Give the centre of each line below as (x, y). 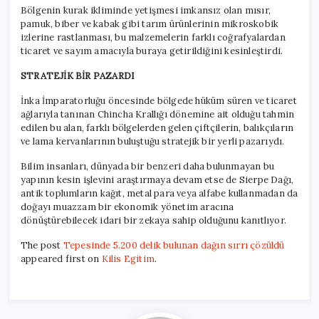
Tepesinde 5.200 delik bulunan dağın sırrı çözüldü (174, 245)
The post (42, 245)
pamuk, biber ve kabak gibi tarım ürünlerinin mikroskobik (150, 23)
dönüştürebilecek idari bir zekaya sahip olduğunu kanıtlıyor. (153, 220)
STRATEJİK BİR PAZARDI (78, 75)
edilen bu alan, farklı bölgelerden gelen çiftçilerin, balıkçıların (157, 127)
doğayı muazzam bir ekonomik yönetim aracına (127, 206)
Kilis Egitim (128, 258)
